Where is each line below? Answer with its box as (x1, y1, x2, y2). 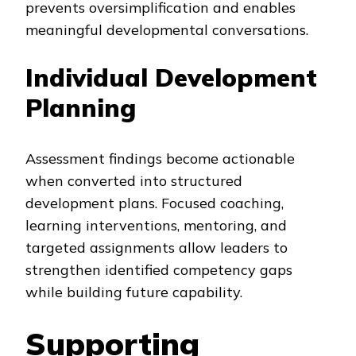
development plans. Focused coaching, (25, 193, 284, 212)
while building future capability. (25, 282, 242, 301)
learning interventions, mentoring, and (25, 215, 287, 234)
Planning (25, 91, 136, 123)
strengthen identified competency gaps (25, 260, 292, 279)
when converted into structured (25, 171, 242, 190)
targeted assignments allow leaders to (25, 238, 288, 257)
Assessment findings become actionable (25, 149, 295, 168)
